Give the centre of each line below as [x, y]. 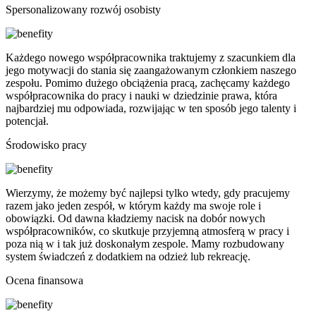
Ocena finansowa [44, 281]
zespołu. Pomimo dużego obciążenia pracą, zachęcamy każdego [148, 83]
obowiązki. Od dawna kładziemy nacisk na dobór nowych [135, 219]
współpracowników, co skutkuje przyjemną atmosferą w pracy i [147, 231]
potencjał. [27, 121]
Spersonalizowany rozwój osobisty [83, 10]
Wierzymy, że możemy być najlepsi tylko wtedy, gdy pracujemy [148, 193]
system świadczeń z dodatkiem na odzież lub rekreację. [128, 257]
